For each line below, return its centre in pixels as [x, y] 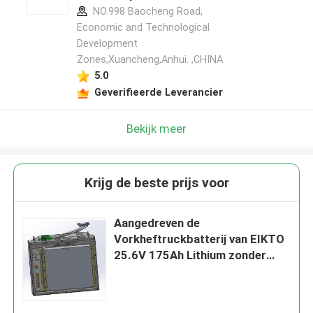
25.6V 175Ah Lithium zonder [190, 255]
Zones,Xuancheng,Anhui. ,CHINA [150, 60]
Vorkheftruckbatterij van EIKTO [199, 239]
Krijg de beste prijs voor [156, 183]
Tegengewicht [152, 271]
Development [107, 44]
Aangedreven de [157, 223]
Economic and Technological [143, 28]
